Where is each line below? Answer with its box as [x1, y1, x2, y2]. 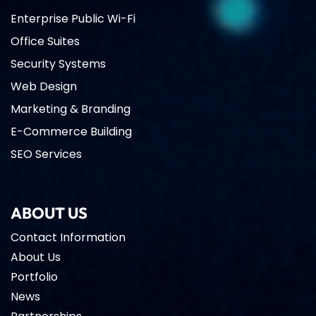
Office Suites [11, 33, 80, 49]
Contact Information [11, 229, 126, 245]
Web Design [11, 78, 77, 95]
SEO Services [11, 146, 82, 162]
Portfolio [11, 269, 58, 285]
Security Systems [11, 56, 106, 72]
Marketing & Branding [11, 101, 130, 117]
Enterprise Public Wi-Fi [11, 11, 135, 27]
